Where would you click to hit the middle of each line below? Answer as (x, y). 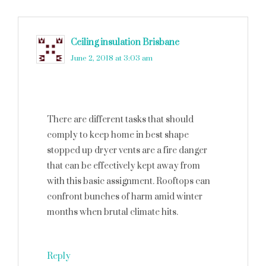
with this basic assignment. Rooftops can (129, 181)
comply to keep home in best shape (118, 135)
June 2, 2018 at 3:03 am (112, 58)
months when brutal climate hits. (113, 212)
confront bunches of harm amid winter (125, 197)
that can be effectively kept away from (123, 166)
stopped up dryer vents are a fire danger (127, 151)
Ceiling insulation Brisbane (125, 42)
